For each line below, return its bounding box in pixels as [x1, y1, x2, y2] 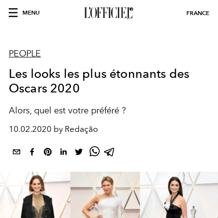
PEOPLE [9, 48, 41, 59]
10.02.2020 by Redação [9, 124, 98, 134]
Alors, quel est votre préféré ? [9, 105, 126, 116]
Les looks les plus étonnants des [9, 66, 190, 81]
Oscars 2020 [9, 81, 80, 95]
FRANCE [186, 9, 209, 17]
